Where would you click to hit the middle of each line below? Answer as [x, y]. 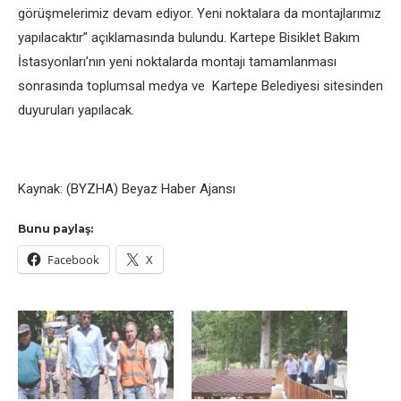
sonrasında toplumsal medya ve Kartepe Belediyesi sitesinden [200, 86]
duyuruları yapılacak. [89, 110]
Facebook [73, 260]
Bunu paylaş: [55, 229]
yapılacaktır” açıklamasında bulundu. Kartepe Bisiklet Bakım [189, 38]
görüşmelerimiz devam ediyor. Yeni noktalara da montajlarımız [200, 13]
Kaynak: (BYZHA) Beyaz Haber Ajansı [127, 189]
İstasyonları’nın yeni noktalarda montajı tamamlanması [177, 62]
